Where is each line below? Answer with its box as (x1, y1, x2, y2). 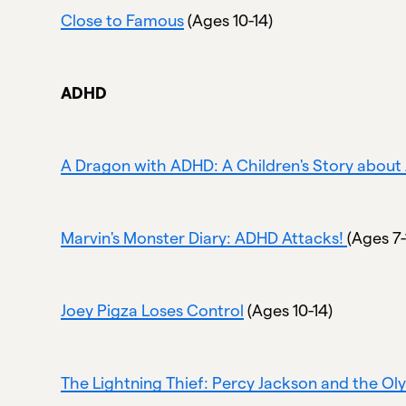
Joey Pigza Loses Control (61, 301, 245, 319)
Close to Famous (61, 11, 185, 29)
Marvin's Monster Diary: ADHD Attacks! (61, 228, 348, 246)
